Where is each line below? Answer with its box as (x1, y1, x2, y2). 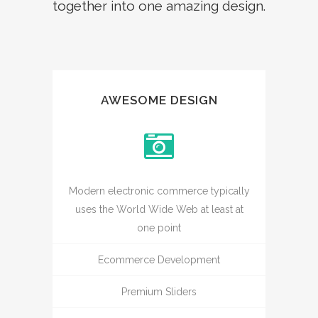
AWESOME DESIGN (100, 92, 218, 107)
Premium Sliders (121, 285, 197, 297)
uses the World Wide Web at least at (75, 203, 243, 215)
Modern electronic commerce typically (68, 185, 250, 197)
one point (137, 221, 181, 234)
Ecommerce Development (98, 253, 220, 265)
